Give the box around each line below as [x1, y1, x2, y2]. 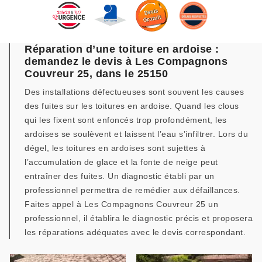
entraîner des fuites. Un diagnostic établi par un [25, 171, 215, 181]
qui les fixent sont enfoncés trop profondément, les [25, 115, 227, 125]
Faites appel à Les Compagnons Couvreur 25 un [25, 199, 218, 209]
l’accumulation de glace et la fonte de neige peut [25, 157, 218, 167]
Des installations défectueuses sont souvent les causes [25, 87, 244, 96]
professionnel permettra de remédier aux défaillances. [25, 185, 240, 195]
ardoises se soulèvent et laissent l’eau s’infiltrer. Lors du [25, 129, 248, 139]
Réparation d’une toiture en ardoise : [25, 43, 219, 55]
